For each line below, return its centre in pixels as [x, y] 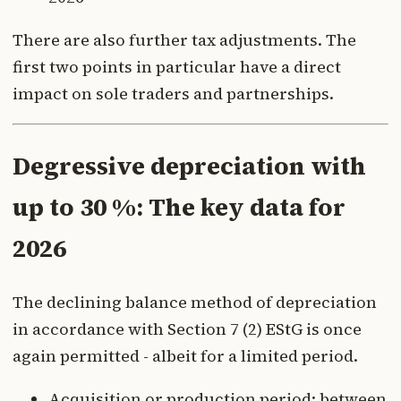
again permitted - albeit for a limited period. [185, 356]
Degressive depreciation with [189, 166]
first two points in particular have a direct [177, 67]
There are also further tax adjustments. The [184, 40]
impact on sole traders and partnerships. [173, 94]
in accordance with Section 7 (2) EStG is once [187, 329]
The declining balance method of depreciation [195, 303]
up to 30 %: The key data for [179, 207]
